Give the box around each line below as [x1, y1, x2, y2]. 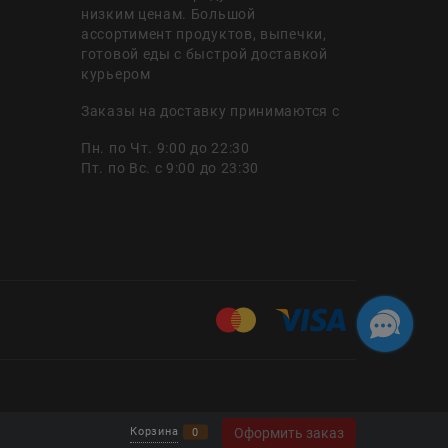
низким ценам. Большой [81, 5, 256, 22]
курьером [81, 65, 151, 82]
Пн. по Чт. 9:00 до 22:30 [81, 139, 250, 156]
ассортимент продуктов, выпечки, [81, 25, 327, 42]
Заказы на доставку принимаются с [81, 102, 340, 119]
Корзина [130, 425, 179, 438]
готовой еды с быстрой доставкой [81, 45, 328, 62]
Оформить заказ [234, 424, 344, 441]
